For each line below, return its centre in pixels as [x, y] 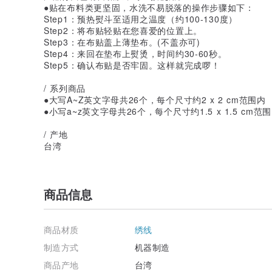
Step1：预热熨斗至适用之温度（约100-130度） [141, 19]
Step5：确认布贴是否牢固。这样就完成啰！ [132, 65]
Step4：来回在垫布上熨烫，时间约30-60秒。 [135, 53]
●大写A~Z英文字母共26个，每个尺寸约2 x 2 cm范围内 [155, 99]
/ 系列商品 [65, 88]
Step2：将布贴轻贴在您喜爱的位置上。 [123, 30]
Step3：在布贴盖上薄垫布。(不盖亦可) [122, 42]
